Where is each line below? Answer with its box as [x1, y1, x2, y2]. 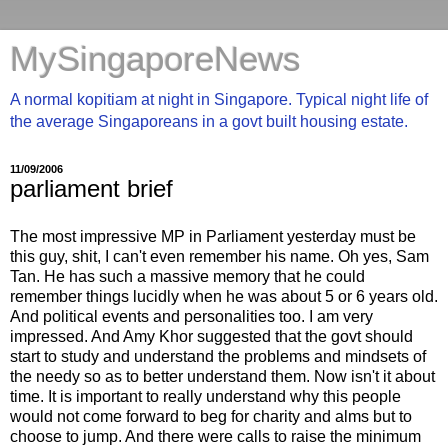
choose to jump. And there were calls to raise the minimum [10, 427, 421, 445]
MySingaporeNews [10, 40, 301, 78]
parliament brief [10, 175, 173, 202]
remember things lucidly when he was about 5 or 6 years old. [10, 287, 438, 305]
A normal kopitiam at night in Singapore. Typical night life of [10, 91, 428, 108]
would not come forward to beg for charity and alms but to [10, 407, 412, 425]
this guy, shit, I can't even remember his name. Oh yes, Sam [10, 247, 429, 265]
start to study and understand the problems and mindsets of [10, 347, 426, 365]
